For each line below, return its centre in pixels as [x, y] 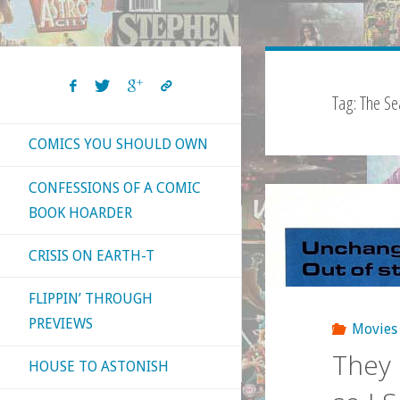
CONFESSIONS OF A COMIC [115, 187]
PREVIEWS [61, 323]
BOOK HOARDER [80, 212]
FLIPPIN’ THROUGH [91, 298]
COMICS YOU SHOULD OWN [118, 145]
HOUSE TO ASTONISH [99, 367]
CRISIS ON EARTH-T [92, 255]
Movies [375, 329]
